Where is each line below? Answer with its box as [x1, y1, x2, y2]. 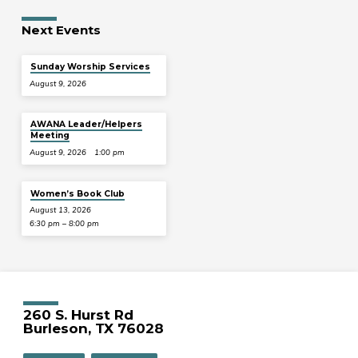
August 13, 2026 [30, 205, 92, 215]
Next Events [21, 22, 101, 38]
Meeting [30, 130, 70, 141]
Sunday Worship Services [30, 62, 150, 73]
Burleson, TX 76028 [23, 320, 165, 337]
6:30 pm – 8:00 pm [30, 217, 100, 228]
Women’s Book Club [30, 188, 125, 199]
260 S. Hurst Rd [23, 307, 134, 324]
